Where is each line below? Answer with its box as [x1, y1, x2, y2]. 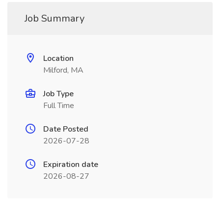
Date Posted [43, 124, 88, 135]
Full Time [43, 100, 74, 111]
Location [43, 53, 74, 64]
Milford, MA [43, 65, 83, 76]
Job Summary [25, 12, 84, 25]
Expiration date [43, 159, 98, 170]
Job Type [43, 88, 74, 99]
